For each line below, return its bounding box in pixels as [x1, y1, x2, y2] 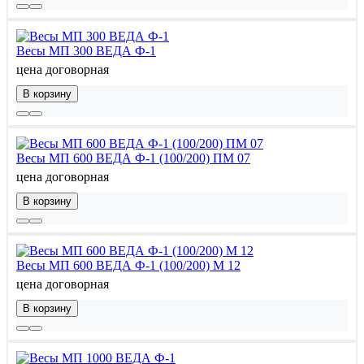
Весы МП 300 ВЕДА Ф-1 [16, 43, 156, 58]
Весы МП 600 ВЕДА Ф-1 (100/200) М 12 [16, 258, 240, 272]
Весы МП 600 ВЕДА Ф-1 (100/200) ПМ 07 [16, 150, 250, 165]
